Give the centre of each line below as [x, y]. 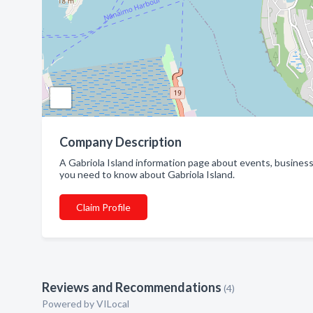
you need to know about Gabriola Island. [147, 174]
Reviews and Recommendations [132, 287]
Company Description [121, 142]
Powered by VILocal [86, 304]
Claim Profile [103, 207]
